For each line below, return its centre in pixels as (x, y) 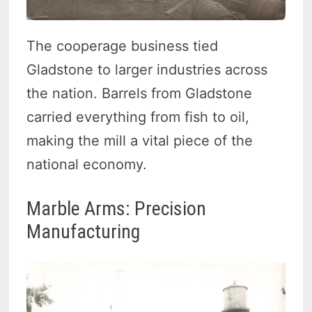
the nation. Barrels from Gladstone (140, 93)
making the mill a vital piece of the (140, 140)
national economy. (87, 164)
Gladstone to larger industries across (147, 69)
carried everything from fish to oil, (138, 117)
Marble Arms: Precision (117, 208)
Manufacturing (84, 231)
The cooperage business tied (123, 46)
